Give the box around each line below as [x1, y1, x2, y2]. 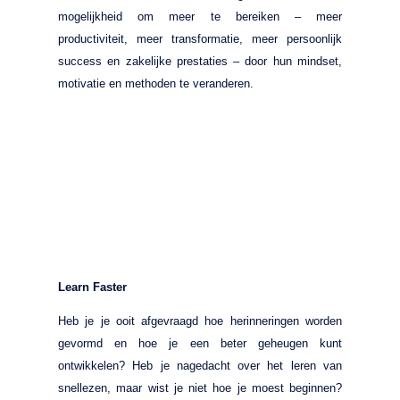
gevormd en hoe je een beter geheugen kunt [58, 336, 342, 350]
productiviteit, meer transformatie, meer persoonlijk [58, 31, 342, 46]
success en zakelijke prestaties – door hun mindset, [58, 54, 342, 68]
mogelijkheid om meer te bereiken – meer [58, 9, 342, 23]
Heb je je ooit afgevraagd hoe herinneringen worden [58, 313, 342, 328]
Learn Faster [58, 279, 127, 294]
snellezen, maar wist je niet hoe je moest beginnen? [58, 380, 342, 395]
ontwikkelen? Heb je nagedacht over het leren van [58, 358, 342, 372]
